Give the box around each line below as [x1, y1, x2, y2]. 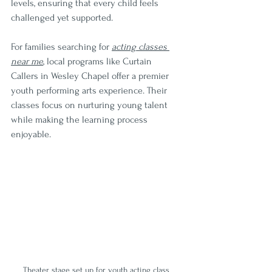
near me [11, 55, 43, 67]
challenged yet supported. [11, 12, 113, 23]
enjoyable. [11, 128, 51, 140]
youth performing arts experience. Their [11, 84, 169, 96]
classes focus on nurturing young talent [11, 99, 170, 110]
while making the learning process [11, 114, 150, 125]
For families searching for [11, 41, 112, 52]
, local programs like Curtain [43, 55, 154, 67]
